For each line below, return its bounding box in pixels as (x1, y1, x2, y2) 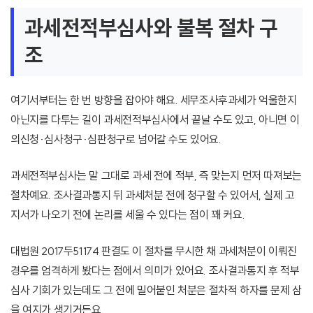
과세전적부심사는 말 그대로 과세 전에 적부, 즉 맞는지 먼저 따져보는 (10, 168, 302, 183)
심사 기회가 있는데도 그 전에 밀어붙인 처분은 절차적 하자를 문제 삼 (10, 283, 302, 298)
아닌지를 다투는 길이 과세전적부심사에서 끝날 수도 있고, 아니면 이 (10, 112, 300, 127)
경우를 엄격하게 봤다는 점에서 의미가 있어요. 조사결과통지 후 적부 (10, 263, 300, 278)
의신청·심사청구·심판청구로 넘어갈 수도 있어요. (10, 132, 221, 147)
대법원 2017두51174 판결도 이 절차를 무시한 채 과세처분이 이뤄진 (10, 244, 298, 259)
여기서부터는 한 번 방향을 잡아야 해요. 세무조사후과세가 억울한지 (10, 93, 297, 108)
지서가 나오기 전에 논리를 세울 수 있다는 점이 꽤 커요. (10, 208, 245, 222)
